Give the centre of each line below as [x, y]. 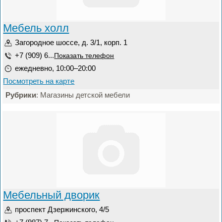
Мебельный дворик [52, 195]
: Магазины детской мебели [83, 95]
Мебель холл [36, 28]
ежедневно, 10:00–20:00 [55, 68]
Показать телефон [84, 56]
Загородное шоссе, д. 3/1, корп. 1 [71, 42]
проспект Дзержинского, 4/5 [62, 209]
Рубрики [21, 95]
